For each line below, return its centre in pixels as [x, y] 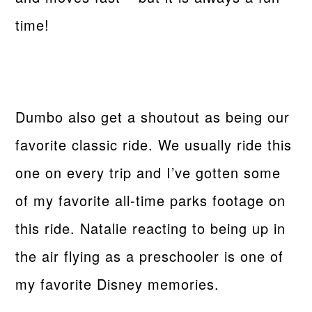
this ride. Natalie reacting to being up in [151, 228]
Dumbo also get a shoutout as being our [153, 116]
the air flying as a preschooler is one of [150, 256]
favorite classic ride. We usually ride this [154, 144]
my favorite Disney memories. [118, 283]
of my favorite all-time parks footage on [151, 200]
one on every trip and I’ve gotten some [148, 172]
